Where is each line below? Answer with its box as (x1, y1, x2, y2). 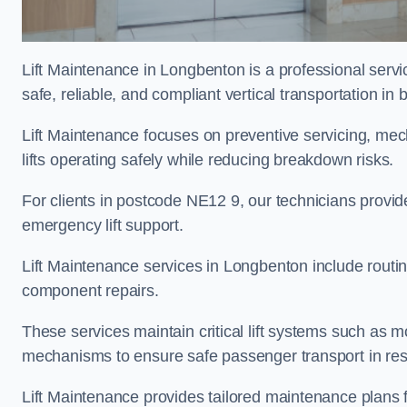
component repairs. (22, 282, 164, 300)
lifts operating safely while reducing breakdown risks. (22, 151, 399, 169)
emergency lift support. (22, 216, 184, 234)
